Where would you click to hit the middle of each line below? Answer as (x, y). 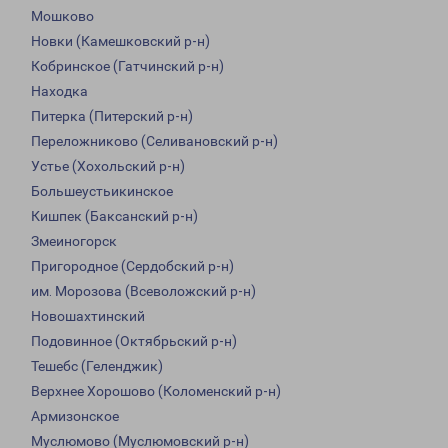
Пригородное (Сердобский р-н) (132, 266)
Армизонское (75, 416)
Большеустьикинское (102, 191)
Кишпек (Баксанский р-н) (114, 216)
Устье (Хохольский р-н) (108, 166)
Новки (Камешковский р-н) (120, 41)
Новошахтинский (88, 316)
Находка (59, 91)
